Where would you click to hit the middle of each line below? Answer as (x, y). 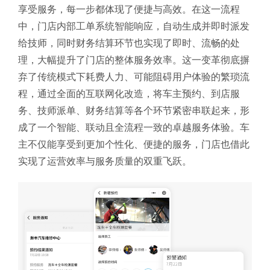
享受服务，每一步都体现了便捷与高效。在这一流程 (129, 10)
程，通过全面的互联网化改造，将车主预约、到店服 (129, 94)
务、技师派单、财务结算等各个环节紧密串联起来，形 (134, 111)
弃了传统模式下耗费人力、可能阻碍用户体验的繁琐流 (134, 77)
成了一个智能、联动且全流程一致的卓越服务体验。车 (134, 128)
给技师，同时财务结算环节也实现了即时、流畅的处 (129, 43)
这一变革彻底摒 (216, 60)
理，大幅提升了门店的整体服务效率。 (100, 60)
